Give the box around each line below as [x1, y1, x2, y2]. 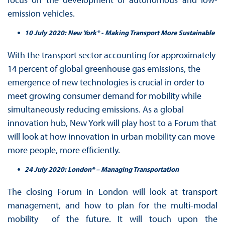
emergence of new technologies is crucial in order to [7, 76, 204, 88]
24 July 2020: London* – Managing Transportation [24, 164, 179, 174]
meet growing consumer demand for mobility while [7, 89, 201, 101]
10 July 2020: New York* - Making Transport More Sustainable [24, 28, 214, 37]
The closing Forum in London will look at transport [7, 185, 218, 197]
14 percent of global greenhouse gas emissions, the [7, 62, 200, 74]
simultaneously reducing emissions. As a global [7, 103, 184, 115]
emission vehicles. [7, 7, 75, 19]
